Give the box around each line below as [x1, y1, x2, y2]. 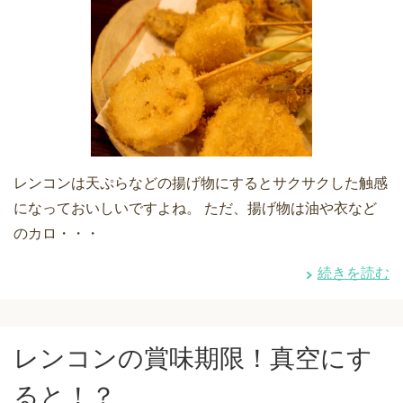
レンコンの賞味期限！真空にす [13, 345, 372, 373]
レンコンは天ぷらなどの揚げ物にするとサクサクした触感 [13, 175, 388, 192]
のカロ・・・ [13, 226, 100, 242]
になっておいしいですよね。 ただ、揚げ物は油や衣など [13, 201, 377, 217]
